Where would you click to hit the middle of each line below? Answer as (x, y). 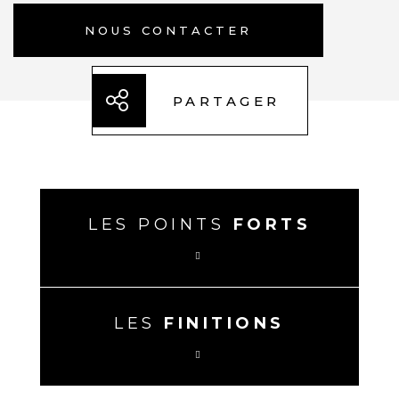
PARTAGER (226, 101)
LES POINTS (161, 224)
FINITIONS (224, 323)
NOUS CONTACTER (168, 30)
